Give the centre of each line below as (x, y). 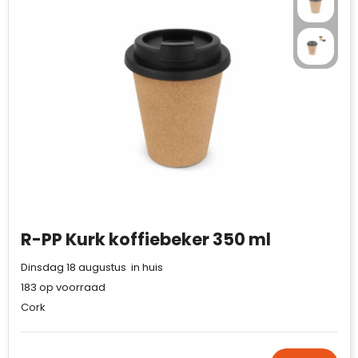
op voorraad (71, 287)
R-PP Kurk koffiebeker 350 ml (145, 239)
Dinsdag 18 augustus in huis (91, 267)
